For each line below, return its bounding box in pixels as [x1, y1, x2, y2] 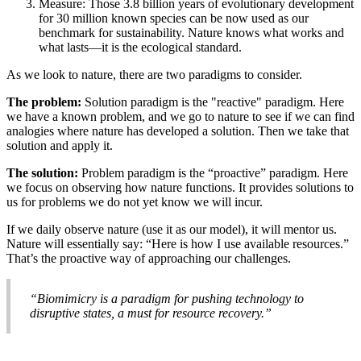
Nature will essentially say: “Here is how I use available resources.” [6, 237, 349, 251]
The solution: [6, 166, 78, 180]
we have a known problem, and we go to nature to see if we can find [6, 110, 355, 124]
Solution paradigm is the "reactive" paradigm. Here [81, 95, 344, 110]
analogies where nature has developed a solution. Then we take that [6, 124, 349, 139]
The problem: [6, 95, 81, 110]
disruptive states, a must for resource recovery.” [30, 306, 272, 321]
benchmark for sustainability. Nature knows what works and [39, 26, 344, 40]
